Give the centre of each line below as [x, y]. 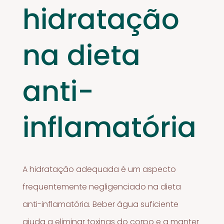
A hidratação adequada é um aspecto [99, 169]
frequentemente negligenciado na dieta [102, 186]
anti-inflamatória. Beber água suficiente [101, 204]
